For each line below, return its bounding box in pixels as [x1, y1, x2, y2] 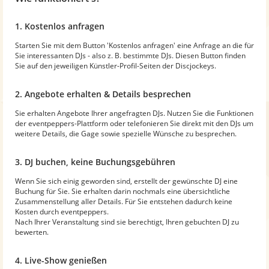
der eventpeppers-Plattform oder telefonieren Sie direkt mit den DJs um [15, 118, 253, 128]
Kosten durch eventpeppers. [15, 206, 109, 217]
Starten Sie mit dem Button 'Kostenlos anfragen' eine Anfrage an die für [15, 40, 254, 50]
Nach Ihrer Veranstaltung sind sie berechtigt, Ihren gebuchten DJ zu [15, 216, 239, 227]
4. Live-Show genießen [15, 254, 107, 266]
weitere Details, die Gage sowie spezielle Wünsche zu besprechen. [15, 128, 237, 139]
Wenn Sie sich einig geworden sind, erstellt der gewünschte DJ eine [15, 175, 238, 186]
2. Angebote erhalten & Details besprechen [15, 88, 191, 100]
